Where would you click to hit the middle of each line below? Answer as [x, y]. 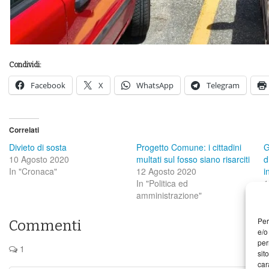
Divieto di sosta [38, 147]
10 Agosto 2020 [39, 159]
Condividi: [25, 65]
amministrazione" [169, 195]
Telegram [223, 85]
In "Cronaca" [33, 171]
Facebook [48, 85]
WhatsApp [155, 85]
